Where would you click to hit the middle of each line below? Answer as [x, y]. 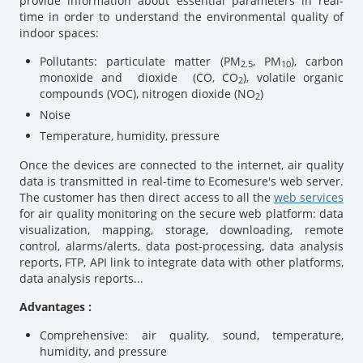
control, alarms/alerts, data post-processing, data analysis [181, 246]
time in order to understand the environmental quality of [181, 16]
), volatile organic [293, 77]
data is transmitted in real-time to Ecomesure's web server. [181, 181]
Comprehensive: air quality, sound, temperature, [192, 335]
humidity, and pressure [103, 351]
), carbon [317, 61]
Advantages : [57, 306]
